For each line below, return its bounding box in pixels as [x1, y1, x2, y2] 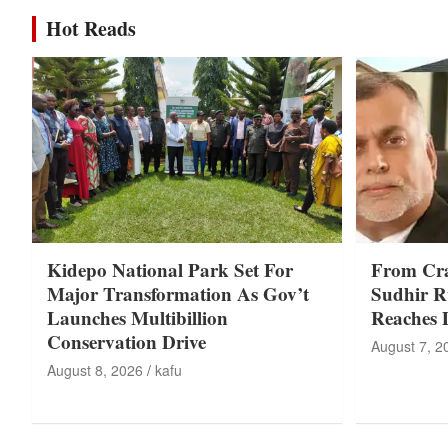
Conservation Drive [47, 328, 206, 356]
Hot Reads [46, 14, 136, 44]
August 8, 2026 [47, 360, 143, 381]
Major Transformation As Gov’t [47, 280, 309, 308]
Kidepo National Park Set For [47, 256, 293, 284]
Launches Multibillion [47, 304, 228, 332]
